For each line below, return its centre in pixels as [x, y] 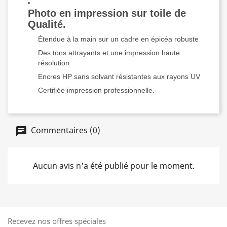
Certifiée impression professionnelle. [96, 90]
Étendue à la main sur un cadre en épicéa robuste [118, 39]
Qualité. [47, 24]
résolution [54, 63]
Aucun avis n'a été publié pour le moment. [113, 166]
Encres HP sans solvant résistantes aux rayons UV [119, 77]
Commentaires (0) [65, 130]
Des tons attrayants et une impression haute [109, 53]
